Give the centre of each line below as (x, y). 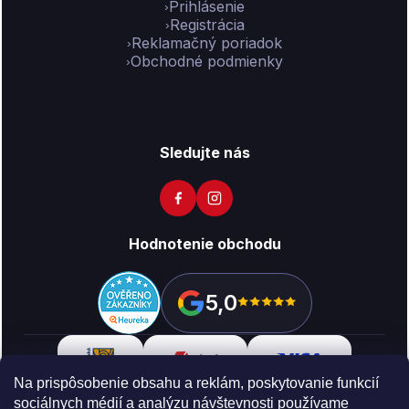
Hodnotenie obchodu (204, 244)
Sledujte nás (204, 152)
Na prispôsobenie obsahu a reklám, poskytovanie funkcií (196, 383)
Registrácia (207, 25)
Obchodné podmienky (207, 61)
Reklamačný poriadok (207, 43)
